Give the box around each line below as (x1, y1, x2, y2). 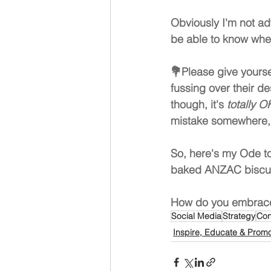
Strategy (223, 211, 255, 221)
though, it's (171, 97, 227, 111)
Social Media (171, 211, 221, 221)
